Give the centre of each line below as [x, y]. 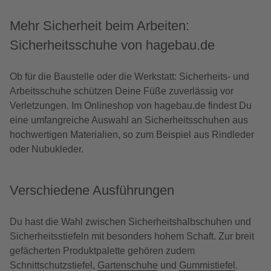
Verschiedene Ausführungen [92, 191]
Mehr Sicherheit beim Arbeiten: [100, 26]
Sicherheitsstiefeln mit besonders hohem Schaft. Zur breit [132, 237]
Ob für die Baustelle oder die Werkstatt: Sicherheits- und [129, 77]
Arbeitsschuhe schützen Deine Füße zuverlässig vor [122, 91]
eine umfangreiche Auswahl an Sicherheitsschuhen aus [129, 120]
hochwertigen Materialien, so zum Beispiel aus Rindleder [132, 135]
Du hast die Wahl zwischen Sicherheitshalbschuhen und [130, 222]
